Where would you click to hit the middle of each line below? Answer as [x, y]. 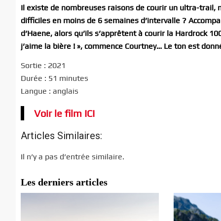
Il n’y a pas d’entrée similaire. [73, 156]
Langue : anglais [50, 91]
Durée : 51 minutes [55, 78]
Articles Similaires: [61, 135]
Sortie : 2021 [43, 66]
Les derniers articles [64, 182]
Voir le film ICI [64, 113]
